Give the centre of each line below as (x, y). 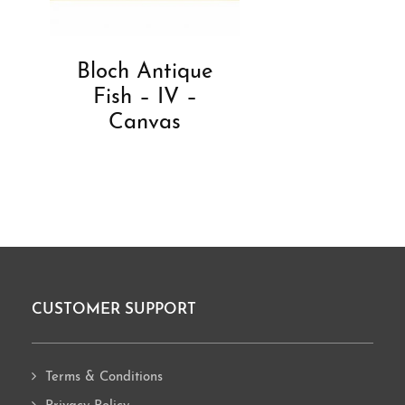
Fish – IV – (145, 98)
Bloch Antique (145, 73)
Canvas (145, 123)
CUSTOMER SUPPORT (114, 310)
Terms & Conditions (104, 378)
